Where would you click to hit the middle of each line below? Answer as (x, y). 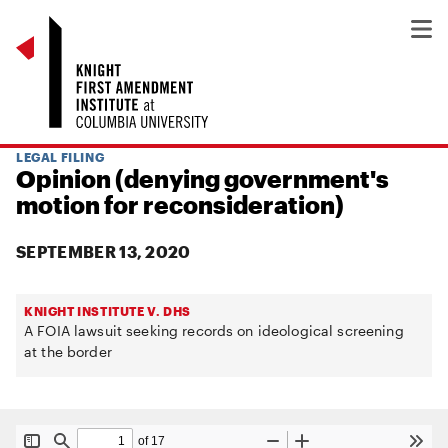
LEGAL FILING (60, 157)
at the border (68, 351)
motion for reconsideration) (180, 204)
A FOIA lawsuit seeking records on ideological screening (214, 330)
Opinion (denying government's (202, 178)
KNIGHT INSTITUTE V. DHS (107, 311)
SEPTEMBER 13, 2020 (103, 251)
